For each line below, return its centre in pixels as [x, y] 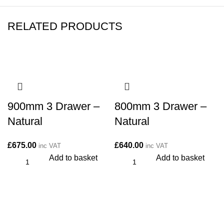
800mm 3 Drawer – [160, 106]
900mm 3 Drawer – [53, 106]
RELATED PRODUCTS [65, 26]
